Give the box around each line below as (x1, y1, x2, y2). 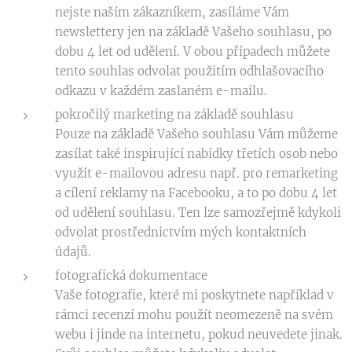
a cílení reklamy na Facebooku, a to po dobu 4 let (55, 185, 337, 200)
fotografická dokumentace (55, 268, 207, 283)
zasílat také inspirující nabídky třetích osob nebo (55, 146, 338, 161)
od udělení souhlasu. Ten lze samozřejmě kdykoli (55, 205, 341, 220)
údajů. (55, 244, 91, 259)
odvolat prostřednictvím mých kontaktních (55, 225, 306, 240)
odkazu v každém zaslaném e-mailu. (55, 83, 267, 98)
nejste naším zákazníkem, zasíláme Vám (55, 5, 289, 20)
